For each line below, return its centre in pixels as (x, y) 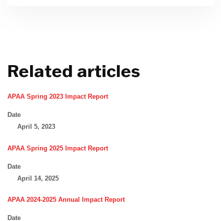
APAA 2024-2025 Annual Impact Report (66, 200)
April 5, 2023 (36, 127)
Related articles (74, 71)
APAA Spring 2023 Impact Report (58, 97)
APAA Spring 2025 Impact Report (58, 148)
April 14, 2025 (38, 178)
